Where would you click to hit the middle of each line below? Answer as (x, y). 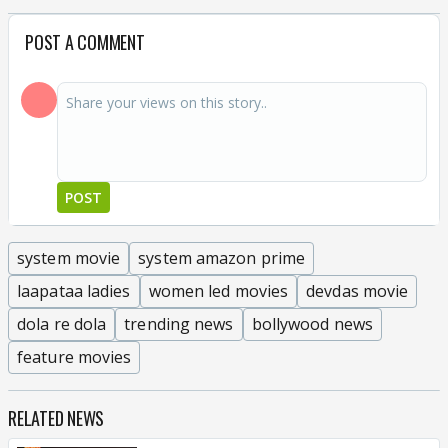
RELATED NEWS (56, 417)
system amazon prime (222, 257)
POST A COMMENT (85, 41)
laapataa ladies (74, 290)
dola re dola (62, 323)
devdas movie (357, 290)
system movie (69, 257)
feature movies (74, 356)
